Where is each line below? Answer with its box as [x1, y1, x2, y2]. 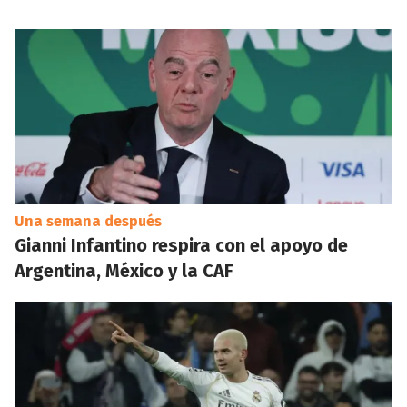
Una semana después [15, 213, 162, 230]
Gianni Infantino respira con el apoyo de [15, 234, 348, 256]
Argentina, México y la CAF [15, 260, 233, 282]
